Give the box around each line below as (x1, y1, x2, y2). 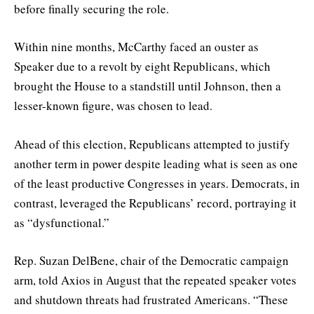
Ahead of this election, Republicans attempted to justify (14, 135, 290, 152)
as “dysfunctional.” (14, 214, 109, 231)
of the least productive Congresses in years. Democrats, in (14, 175, 300, 191)
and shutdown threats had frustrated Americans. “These (14, 291, 288, 308)
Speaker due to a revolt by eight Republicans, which (14, 58, 271, 75)
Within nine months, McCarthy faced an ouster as (14, 39, 259, 55)
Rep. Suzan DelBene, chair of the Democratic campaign (14, 252, 289, 268)
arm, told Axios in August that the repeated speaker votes (14, 271, 296, 288)
